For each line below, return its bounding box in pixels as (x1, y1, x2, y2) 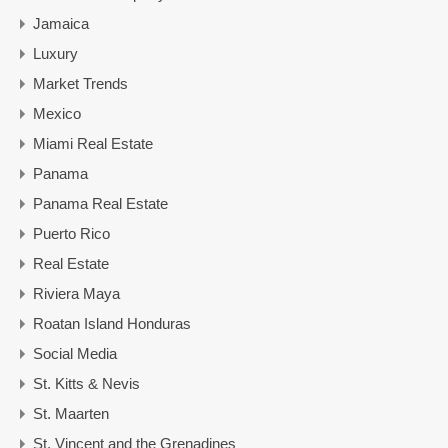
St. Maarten (33, 404, 109, 422)
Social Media (33, 344, 117, 362)
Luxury (33, 44, 78, 62)
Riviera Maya (33, 284, 120, 302)
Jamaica (33, 14, 89, 32)
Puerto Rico (33, 224, 110, 242)
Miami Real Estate (33, 134, 153, 152)
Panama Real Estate (33, 194, 168, 212)
